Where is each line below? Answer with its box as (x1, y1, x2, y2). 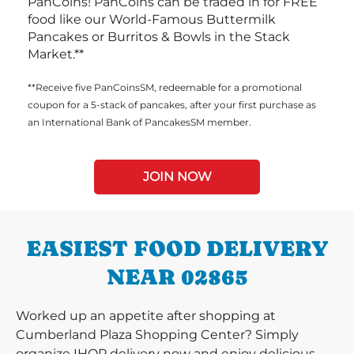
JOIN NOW (142, 169, 212, 184)
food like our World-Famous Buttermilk (28, 12, 276, 27)
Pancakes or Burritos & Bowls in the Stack (28, 29, 290, 44)
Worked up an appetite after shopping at (16, 308, 276, 323)
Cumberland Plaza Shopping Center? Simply (16, 327, 299, 342)
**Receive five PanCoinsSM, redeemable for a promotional (28, 81, 302, 93)
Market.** (28, 47, 84, 62)
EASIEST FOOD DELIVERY (25, 235, 329, 261)
